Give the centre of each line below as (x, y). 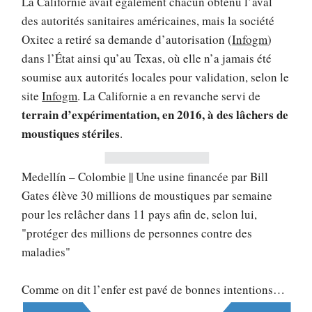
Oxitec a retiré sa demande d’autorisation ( (127, 39)
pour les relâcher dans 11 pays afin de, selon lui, (140, 214)
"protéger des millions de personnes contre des (137, 233)
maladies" (46, 252)
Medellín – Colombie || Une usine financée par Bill (145, 177)
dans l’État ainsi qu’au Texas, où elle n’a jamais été (147, 58)
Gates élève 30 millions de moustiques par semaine (147, 196)
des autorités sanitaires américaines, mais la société (148, 20)
